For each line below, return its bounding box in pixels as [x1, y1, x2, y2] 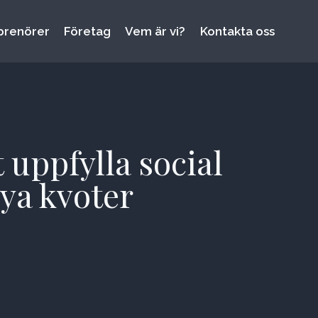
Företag [64, 24, 111, 39]
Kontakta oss [199, 24, 275, 39]
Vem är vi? [125, 24, 186, 39]
